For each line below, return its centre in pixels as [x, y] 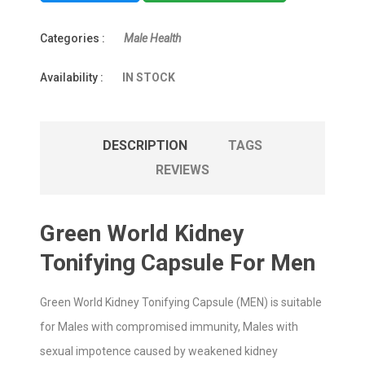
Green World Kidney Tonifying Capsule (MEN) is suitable [181, 302]
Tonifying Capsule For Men [178, 263]
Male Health [152, 38]
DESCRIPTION [145, 145]
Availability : [72, 77]
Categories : [73, 38]
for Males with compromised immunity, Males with [169, 327]
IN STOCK [149, 77]
